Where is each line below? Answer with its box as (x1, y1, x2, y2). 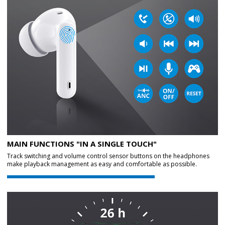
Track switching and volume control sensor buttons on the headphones (7, 152, 209, 161)
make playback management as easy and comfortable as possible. (7, 160, 197, 169)
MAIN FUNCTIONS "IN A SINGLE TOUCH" (7, 139, 157, 149)
